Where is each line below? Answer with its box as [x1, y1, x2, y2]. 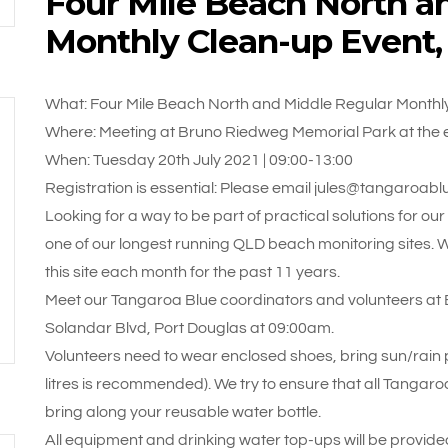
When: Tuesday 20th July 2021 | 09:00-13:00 [44, 152, 353, 168]
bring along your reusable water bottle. [44, 404, 321, 420]
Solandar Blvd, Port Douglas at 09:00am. [44, 320, 334, 336]
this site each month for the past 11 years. [44, 264, 340, 280]
